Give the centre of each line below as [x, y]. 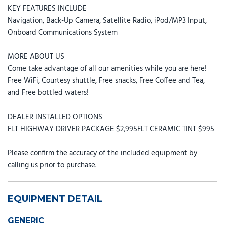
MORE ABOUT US [36, 57]
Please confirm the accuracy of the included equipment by [102, 153]
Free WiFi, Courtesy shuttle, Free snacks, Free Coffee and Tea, [106, 81]
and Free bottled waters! [48, 93]
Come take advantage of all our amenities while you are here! [107, 69]
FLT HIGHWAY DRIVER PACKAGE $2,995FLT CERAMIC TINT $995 [111, 129]
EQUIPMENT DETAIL [55, 199]
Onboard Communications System [63, 32]
